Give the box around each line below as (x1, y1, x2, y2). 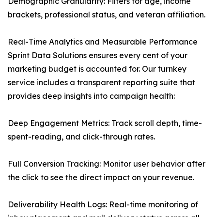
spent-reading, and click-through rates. (8, 132, 155, 142)
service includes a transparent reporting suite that (8, 77, 195, 88)
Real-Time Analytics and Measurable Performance (8, 37, 198, 47)
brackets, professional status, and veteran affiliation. (8, 10, 205, 20)
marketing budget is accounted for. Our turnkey (8, 64, 186, 74)
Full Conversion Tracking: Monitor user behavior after (8, 159, 205, 169)
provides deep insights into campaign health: (8, 91, 175, 101)
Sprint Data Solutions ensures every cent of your (8, 50, 187, 61)
